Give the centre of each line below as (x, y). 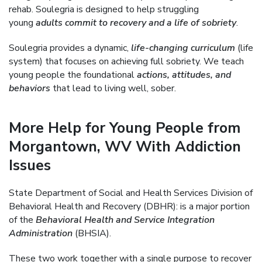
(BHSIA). (93, 233)
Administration (42, 233)
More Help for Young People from (125, 128)
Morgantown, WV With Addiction (125, 147)
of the (22, 220)
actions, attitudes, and (184, 75)
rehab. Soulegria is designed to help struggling (104, 9)
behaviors (30, 88)
